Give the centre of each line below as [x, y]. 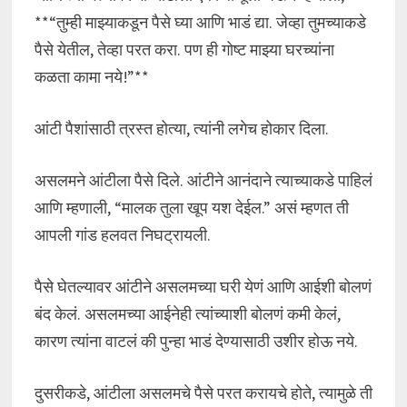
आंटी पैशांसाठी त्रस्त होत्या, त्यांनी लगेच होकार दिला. [181, 129]
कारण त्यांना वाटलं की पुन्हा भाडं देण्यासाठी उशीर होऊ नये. [196, 341]
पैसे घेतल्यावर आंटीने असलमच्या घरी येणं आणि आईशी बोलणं [203, 287]
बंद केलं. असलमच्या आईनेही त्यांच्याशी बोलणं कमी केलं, [187, 314]
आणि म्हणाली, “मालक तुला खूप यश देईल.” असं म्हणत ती [191, 208]
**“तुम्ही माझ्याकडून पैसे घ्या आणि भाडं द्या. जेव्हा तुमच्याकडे [200, 22]
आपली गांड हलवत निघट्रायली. [122, 235]
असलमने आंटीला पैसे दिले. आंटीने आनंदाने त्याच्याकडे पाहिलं [203, 180]
